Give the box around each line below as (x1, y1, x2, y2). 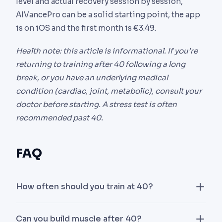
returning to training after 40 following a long (16, 59, 185, 69)
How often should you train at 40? (16, 181, 153, 192)
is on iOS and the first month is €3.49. (16, 23, 156, 33)
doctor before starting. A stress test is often (16, 99, 177, 109)
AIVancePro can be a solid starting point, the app (16, 9, 200, 19)
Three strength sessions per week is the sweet (16, 204, 188, 214)
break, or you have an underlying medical (16, 72, 168, 82)
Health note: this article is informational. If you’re (16, 46, 198, 55)
